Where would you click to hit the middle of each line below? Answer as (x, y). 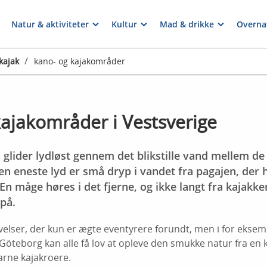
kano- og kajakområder (80, 61)
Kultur (124, 24)
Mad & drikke (187, 24)
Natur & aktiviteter (50, 24)
